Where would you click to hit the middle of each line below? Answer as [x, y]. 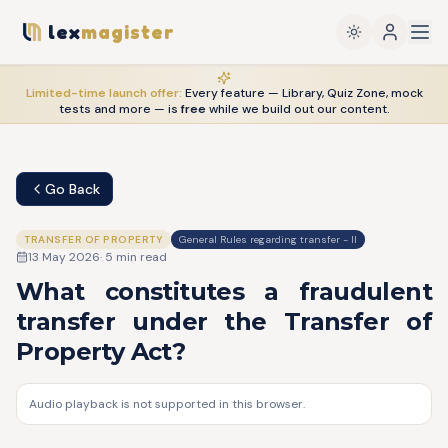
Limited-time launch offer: [103, 93]
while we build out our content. [297, 109]
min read [140, 257]
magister [128, 32]
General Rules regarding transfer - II [268, 239]
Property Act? [101, 351]
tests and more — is [118, 109]
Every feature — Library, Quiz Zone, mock [303, 93]
